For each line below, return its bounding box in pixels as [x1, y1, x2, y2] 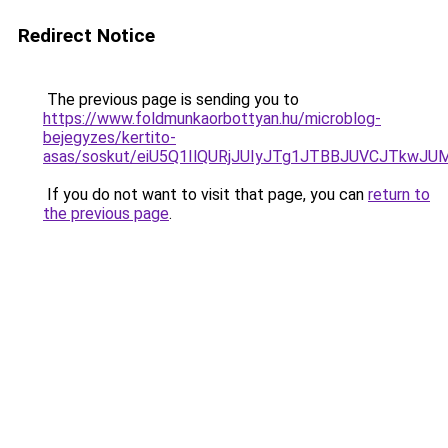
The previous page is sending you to [43, 90, 299, 109]
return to [368, 185, 430, 204]
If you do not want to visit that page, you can [43, 185, 368, 204]
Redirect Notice [18, 24, 155, 47]
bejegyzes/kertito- [43, 128, 176, 147]
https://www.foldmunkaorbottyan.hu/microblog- [43, 109, 381, 128]
